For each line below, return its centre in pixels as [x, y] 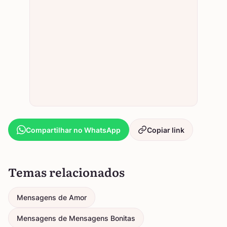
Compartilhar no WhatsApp [73, 130]
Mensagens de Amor [52, 197]
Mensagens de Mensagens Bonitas [76, 218]
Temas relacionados [66, 172]
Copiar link [166, 130]
